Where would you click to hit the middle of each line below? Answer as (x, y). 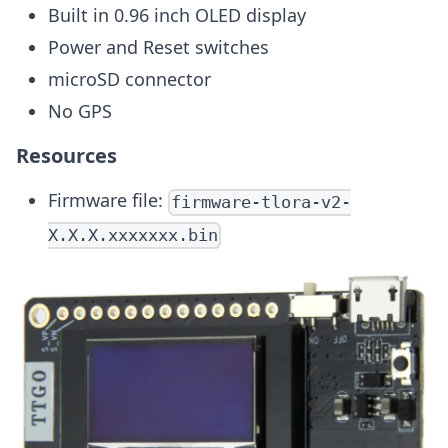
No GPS (80, 111)
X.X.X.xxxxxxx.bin (133, 235)
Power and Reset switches (158, 47)
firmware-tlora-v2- (261, 202)
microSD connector (129, 79)
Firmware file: (108, 200)
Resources (66, 156)
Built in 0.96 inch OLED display (177, 15)
